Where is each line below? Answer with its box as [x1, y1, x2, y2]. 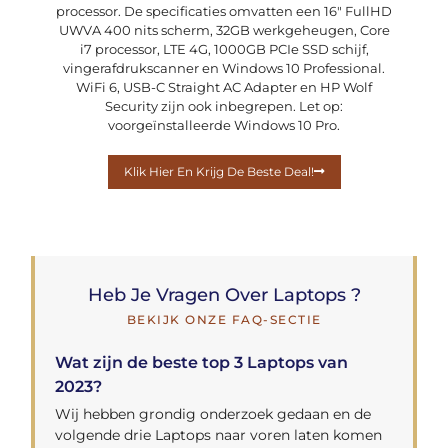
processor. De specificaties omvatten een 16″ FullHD [56, 3, 392, 20]
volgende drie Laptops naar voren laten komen [55, 425, 383, 444]
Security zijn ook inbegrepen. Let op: [105, 98, 343, 115]
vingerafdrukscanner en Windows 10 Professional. [63, 60, 385, 77]
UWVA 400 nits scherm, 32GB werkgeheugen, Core [58, 22, 390, 39]
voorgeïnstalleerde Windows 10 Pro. [108, 117, 340, 134]
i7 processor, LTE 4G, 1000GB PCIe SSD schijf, [79, 41, 369, 58]
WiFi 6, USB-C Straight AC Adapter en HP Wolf [76, 79, 372, 96]
